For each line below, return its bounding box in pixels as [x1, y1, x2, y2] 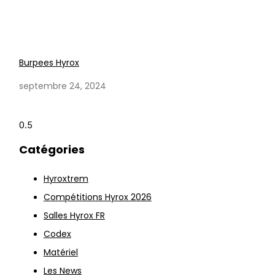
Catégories [18, 141, 85, 157]
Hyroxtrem [43, 172, 88, 185]
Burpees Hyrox [18, 56, 79, 69]
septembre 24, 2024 [18, 79, 106, 92]
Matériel [43, 246, 78, 258]
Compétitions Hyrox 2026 [43, 190, 152, 203]
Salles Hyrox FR [43, 209, 105, 222]
